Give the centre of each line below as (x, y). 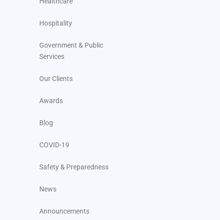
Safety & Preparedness (74, 167)
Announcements (64, 211)
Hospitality (56, 23)
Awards (51, 101)
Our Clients (56, 79)
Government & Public (71, 45)
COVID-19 (54, 145)
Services (52, 57)
